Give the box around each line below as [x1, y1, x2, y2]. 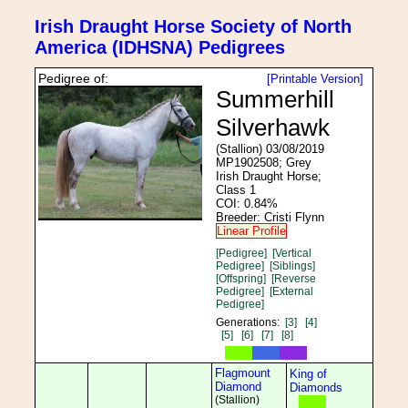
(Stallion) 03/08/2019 [216, 142, 324, 156]
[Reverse [271, 272, 316, 285]
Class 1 [216, 183, 256, 197]
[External [270, 285, 313, 298]
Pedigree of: [38, 71, 108, 86]
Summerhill [216, 86, 334, 113]
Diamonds [290, 381, 342, 394]
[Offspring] [216, 272, 266, 285]
